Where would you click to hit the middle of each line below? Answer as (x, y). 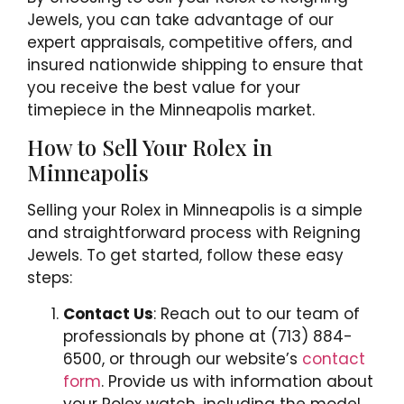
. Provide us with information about (237, 381)
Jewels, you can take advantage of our (180, 19)
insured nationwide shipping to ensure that (195, 64)
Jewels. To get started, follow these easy (185, 256)
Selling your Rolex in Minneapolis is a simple (195, 211)
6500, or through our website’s (183, 358)
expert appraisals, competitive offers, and (190, 42)
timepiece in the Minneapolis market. (171, 110)
